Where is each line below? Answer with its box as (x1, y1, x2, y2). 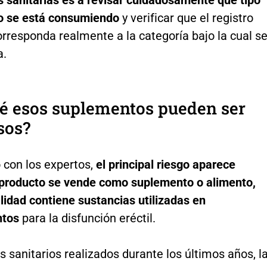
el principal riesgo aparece (95, 157, 235, 172)
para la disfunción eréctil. (18, 210, 156, 225)
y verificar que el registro (119, 10, 253, 25)
